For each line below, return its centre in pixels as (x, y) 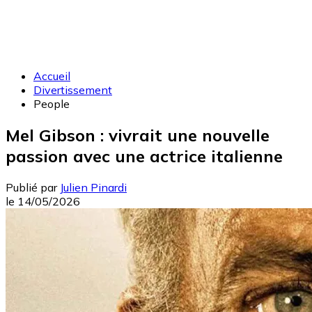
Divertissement (73, 90)
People (52, 104)
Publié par (31, 187)
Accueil (52, 76)
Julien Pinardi (93, 187)
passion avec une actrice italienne (144, 156)
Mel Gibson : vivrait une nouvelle (138, 135)
